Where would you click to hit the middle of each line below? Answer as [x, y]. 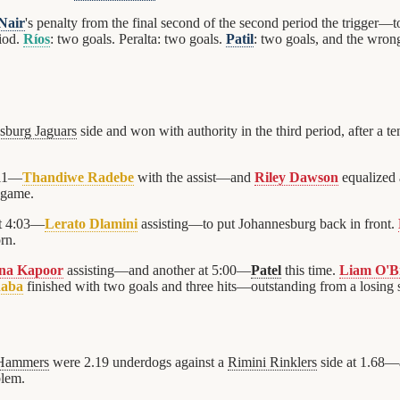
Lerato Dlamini [91, 223]
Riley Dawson [296, 177]
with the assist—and [194, 177]
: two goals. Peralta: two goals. [138, 39]
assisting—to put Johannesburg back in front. [268, 223]
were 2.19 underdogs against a [138, 362]
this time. [310, 270]
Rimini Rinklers [272, 362]
